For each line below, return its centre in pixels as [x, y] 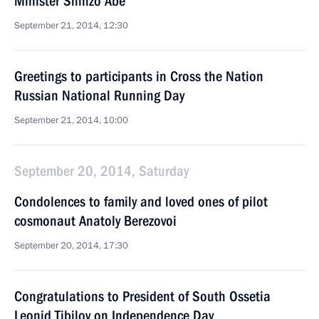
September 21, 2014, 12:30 [71, 26]
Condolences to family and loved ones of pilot [141, 202]
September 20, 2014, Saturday [101, 171]
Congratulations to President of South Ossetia [142, 296]
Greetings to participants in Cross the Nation [139, 76]
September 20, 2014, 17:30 [71, 246]
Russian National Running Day [99, 95]
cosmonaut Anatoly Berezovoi [95, 221]
